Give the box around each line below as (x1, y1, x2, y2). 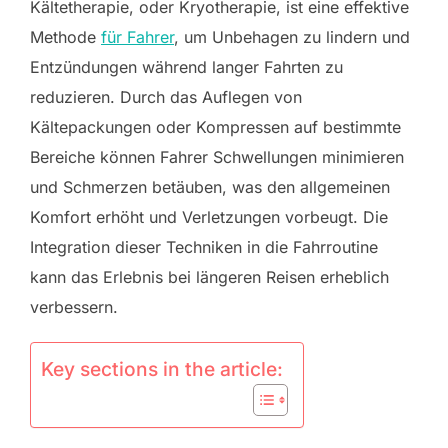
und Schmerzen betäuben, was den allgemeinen (30, 177, 390, 197)
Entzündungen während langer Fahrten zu (30, 57, 343, 77)
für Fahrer (101, 27, 174, 47)
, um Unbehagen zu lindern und (174, 27, 410, 47)
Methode (30, 27, 101, 47)
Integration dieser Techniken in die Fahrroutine (30, 237, 378, 257)
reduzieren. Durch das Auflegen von (30, 87, 302, 107)
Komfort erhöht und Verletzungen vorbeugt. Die (30, 207, 388, 227)
